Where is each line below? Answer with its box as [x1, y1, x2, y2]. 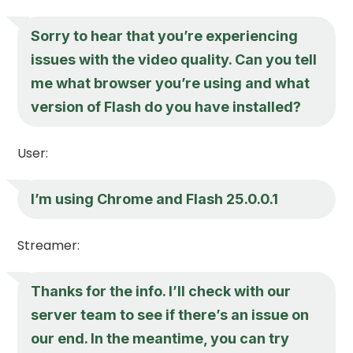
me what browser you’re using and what [31, 74, 310, 91]
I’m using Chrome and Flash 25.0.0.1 [31, 190, 279, 207]
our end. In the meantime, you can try [31, 329, 290, 347]
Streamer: [17, 236, 80, 255]
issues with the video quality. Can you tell [31, 50, 318, 68]
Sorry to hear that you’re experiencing [31, 27, 299, 44]
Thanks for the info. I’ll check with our [31, 282, 292, 299]
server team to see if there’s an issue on [31, 306, 310, 323]
